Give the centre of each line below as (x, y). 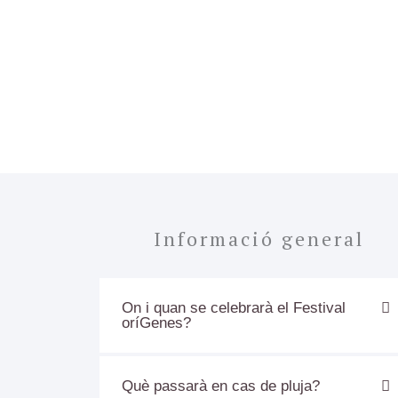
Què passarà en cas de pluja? (221, 386)
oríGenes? (156, 322)
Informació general (259, 238)
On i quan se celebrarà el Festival (234, 307)
